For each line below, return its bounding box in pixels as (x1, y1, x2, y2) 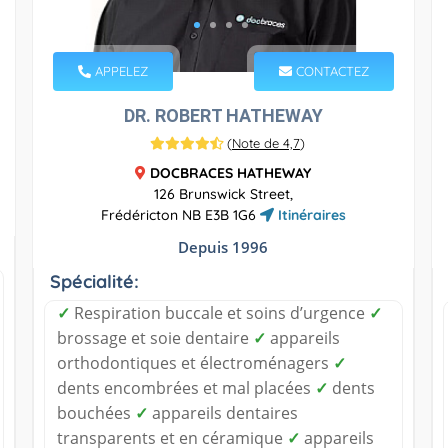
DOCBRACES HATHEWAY (150, 163, 312, 182)
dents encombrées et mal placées (56, 376, 315, 399)
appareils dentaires (147, 401, 298, 424)
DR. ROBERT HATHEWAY (123, 104, 323, 126)
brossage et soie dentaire (56, 326, 253, 349)
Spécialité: (49, 269, 139, 293)
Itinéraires (273, 205, 346, 224)
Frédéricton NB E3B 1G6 (100, 205, 260, 224)
